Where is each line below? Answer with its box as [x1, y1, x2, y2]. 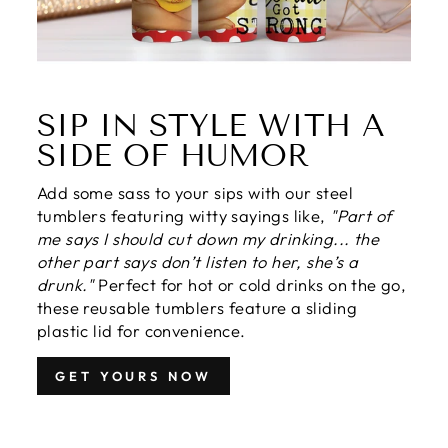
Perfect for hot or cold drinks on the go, [93, 274, 407, 296]
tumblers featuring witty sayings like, [37, 205, 331, 227]
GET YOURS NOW [55, 368, 212, 385]
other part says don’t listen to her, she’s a [37, 251, 359, 273]
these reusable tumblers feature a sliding [37, 297, 357, 319]
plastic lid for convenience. [37, 320, 246, 342]
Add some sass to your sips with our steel [37, 182, 353, 204]
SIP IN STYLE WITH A [37, 107, 385, 145]
